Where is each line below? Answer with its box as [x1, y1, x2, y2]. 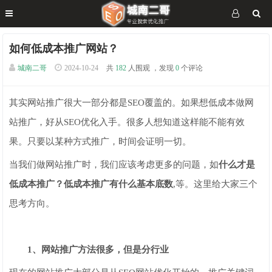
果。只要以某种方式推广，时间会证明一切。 [9, 137, 192, 146]
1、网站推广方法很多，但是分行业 [9, 245, 169, 254]
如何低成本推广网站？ [9, 42, 119, 55]
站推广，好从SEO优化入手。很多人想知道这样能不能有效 [9, 117, 245, 127]
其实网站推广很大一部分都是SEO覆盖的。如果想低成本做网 [9, 98, 254, 107]
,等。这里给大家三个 [173, 179, 258, 189]
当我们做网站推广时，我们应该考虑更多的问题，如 [9, 160, 219, 169]
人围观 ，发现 [128, 64, 174, 72]
